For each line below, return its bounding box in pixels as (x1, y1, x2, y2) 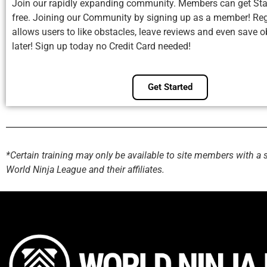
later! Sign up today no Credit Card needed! (12, 41, 193, 52)
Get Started (147, 81, 193, 92)
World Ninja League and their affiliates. (6, 163, 167, 175)
